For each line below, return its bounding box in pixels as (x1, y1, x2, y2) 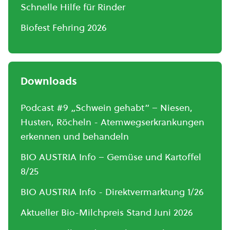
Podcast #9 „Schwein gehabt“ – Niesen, (21, 101, 193, 114)
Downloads (21, 74, 77, 88)
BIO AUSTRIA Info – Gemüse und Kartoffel (21, 150, 201, 163)
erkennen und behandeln (21, 130, 129, 143)
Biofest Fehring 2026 (21, 21, 107, 34)
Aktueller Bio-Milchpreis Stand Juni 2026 (21, 206, 193, 219)
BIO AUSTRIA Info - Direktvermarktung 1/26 (21, 185, 204, 198)
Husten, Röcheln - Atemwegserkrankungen (21, 116, 204, 128)
